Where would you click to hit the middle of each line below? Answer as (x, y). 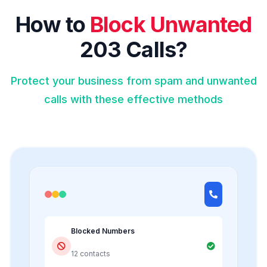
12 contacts (91, 253)
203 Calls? (133, 49)
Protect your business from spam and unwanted (133, 80)
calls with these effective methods (133, 99)
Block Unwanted (171, 24)
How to (53, 24)
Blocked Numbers (103, 231)
